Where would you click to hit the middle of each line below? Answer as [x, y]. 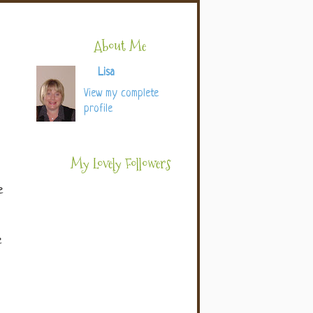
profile [99, 110]
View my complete [122, 94]
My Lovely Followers [120, 164]
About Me [120, 46]
